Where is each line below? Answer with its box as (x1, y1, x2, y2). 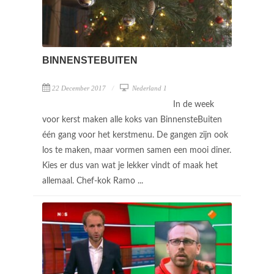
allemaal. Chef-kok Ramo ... (42, 177, 146, 186)
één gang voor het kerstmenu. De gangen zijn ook (42, 131, 228, 140)
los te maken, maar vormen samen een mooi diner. (42, 146, 231, 155)
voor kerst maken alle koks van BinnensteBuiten (42, 116, 222, 125)
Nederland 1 (130, 84, 167, 92)
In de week (173, 100, 214, 109)
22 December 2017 (52, 84, 106, 92)
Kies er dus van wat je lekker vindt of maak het (42, 161, 218, 171)
